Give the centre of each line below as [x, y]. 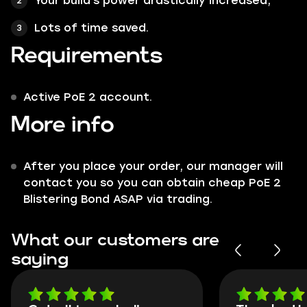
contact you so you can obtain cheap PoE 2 [152, 183]
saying [40, 260]
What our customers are [115, 241]
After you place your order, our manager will [153, 166]
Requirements [87, 56]
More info [63, 125]
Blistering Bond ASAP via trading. [118, 199]
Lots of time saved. [91, 28]
